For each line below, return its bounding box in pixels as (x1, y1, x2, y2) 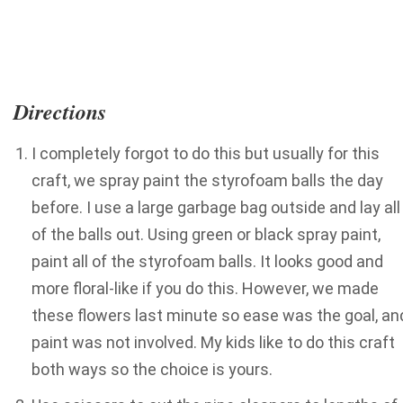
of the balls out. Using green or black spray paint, (31, 224, 381, 244)
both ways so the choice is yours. (31, 359, 280, 379)
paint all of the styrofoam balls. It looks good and (31, 251, 383, 271)
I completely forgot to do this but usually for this (31, 143, 380, 163)
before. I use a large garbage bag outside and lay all (31, 197, 400, 217)
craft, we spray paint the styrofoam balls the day (31, 170, 383, 190)
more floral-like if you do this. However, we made (31, 278, 379, 298)
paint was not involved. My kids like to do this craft (31, 332, 395, 352)
